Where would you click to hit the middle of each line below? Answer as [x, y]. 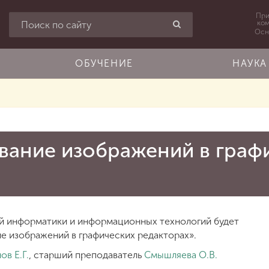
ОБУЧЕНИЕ [104, 63]
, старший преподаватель [86, 255]
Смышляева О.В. [181, 255]
